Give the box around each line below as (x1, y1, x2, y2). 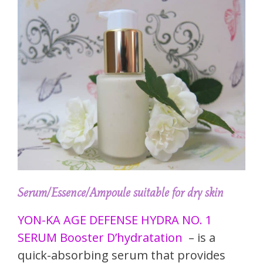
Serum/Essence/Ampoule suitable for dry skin (18, 185, 224, 200)
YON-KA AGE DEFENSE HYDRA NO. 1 (18, 211, 212, 228)
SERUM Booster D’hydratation (18, 229, 183, 245)
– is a (183, 229, 215, 245)
